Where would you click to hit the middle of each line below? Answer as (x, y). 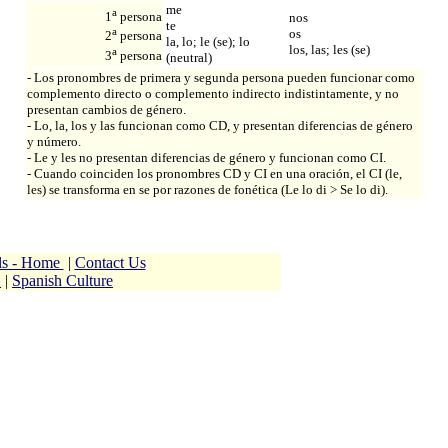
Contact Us (110, 263)
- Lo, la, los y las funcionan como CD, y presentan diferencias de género (219, 126)
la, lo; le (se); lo (207, 42)
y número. (53, 142)
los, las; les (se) (329, 50)
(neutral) (188, 58)
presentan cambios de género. (106, 110)
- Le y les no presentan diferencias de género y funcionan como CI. (206, 158)
